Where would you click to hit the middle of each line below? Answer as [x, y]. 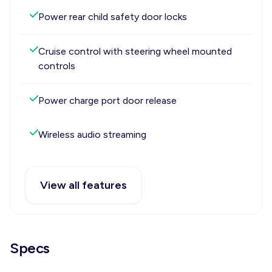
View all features [83, 185]
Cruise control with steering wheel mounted [135, 51]
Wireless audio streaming [92, 134]
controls [57, 66]
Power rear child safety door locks [113, 17]
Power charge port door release [107, 100]
